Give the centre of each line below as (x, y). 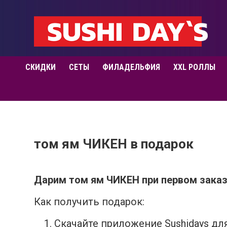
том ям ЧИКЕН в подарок (114, 144)
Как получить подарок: (89, 202)
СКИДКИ (41, 67)
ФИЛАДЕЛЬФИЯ (131, 67)
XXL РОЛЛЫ (194, 67)
